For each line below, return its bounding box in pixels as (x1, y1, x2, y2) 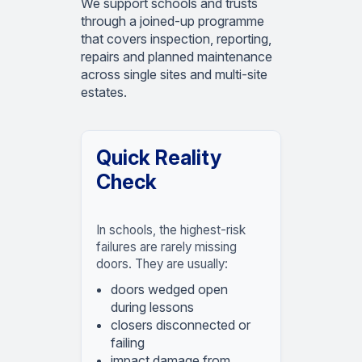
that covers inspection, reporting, (81, 31, 271, 48)
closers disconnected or (111, 316, 250, 333)
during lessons (111, 298, 194, 315)
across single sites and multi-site (81, 66, 267, 83)
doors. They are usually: (96, 255, 228, 271)
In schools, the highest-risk (96, 221, 246, 238)
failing (111, 334, 145, 351)
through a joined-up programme (81, 13, 264, 30)
